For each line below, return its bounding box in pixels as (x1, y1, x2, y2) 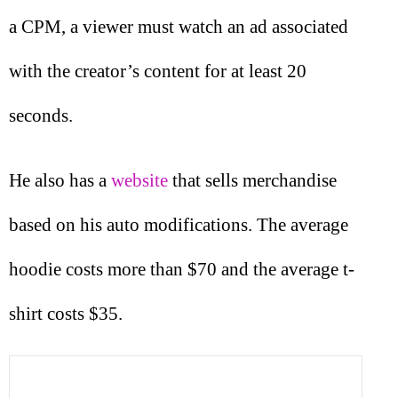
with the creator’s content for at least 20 (9, 60, 306, 83)
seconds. (9, 105, 73, 127)
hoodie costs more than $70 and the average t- (9, 258, 354, 280)
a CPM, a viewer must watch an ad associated (9, 16, 348, 38)
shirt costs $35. (9, 302, 123, 324)
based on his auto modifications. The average (9, 213, 348, 235)
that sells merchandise (168, 169, 337, 191)
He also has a (9, 169, 111, 191)
